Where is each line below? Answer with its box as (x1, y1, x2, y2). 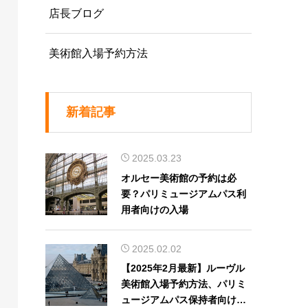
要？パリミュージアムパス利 (121, 188, 246, 199)
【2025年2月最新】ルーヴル (121, 263, 245, 274)
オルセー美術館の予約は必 (121, 172, 236, 184)
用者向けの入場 (121, 203, 188, 215)
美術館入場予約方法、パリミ (121, 278, 246, 290)
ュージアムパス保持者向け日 (121, 294, 246, 306)
